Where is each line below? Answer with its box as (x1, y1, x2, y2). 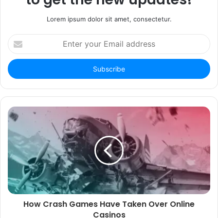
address (7, 65, 32, 73)
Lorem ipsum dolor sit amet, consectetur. (46, 15, 172, 23)
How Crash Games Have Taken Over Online (23, 199, 195, 210)
